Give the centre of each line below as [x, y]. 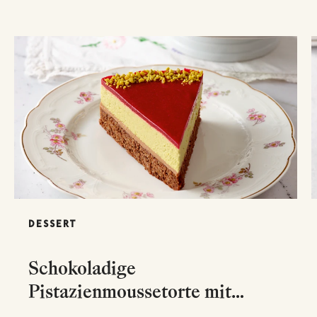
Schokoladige [82, 267]
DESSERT [53, 224]
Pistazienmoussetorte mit [130, 291]
